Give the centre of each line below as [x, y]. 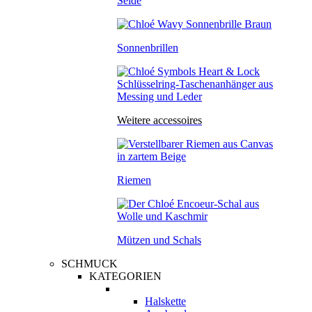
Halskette [165, 301]
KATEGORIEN [125, 276]
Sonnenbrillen [148, 48]
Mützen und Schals [159, 240]
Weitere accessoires [159, 120]
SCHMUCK [89, 264]
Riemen [134, 180]
